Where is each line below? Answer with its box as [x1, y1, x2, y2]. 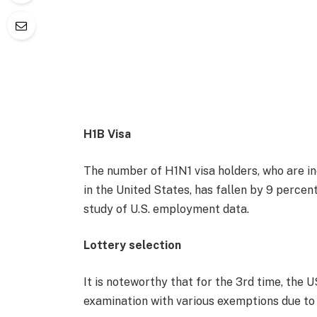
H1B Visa [83, 127, 131, 141]
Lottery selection [83, 238, 181, 253]
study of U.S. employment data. [83, 202, 249, 216]
